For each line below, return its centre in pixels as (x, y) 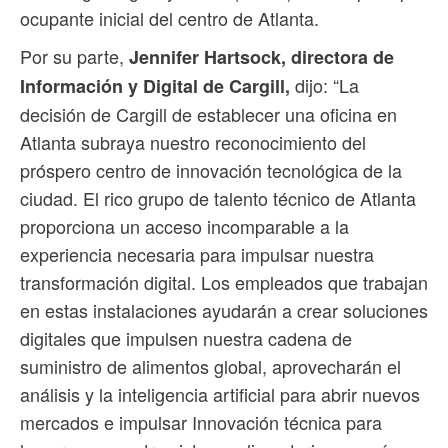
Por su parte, (72, 55)
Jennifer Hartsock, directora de (259, 56)
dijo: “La (324, 84)
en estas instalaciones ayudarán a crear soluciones (224, 309)
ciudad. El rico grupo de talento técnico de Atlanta (218, 197)
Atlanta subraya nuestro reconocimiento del (193, 141)
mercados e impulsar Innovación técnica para (201, 421)
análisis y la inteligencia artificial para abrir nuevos (220, 393)
